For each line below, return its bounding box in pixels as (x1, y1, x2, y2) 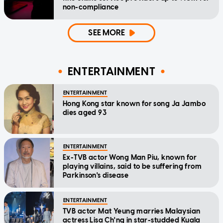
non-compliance (63, 3, 119, 12)
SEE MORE (88, 28, 125, 38)
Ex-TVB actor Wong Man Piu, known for (63, 153, 197, 162)
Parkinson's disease (63, 171, 128, 180)
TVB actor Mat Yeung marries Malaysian (63, 207, 201, 216)
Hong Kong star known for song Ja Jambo (63, 100, 206, 109)
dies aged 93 (63, 109, 107, 117)
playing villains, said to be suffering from (63, 162, 202, 171)
